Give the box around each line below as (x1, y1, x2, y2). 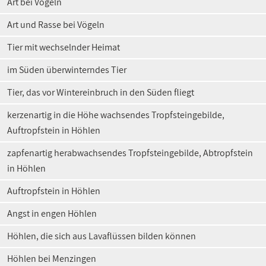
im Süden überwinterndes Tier (7, 64, 126, 76)
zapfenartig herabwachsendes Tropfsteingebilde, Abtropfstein (7, 147, 253, 159)
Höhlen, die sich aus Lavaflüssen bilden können (7, 230, 196, 242)
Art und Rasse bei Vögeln (7, 18, 104, 31)
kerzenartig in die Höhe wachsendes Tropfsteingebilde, (7, 109, 224, 121)
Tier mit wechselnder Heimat (7, 41, 120, 53)
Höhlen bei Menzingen (7, 252, 96, 265)
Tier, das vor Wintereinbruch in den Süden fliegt (7, 86, 194, 99)
